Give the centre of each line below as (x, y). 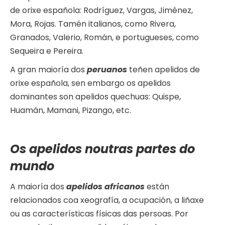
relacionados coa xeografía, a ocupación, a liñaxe (107, 200)
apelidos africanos (105, 187)
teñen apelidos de (163, 70)
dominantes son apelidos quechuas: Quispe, (95, 97)
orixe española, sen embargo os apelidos (90, 83)
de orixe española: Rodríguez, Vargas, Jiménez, (101, 11)
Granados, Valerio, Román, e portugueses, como (104, 38)
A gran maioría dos (48, 70)
